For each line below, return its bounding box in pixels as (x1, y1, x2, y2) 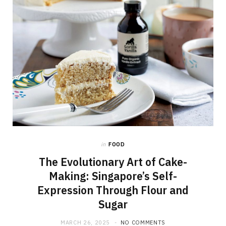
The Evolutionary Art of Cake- (39, 155, 187, 169)
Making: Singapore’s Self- (49, 169, 177, 184)
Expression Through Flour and (37, 183, 189, 198)
